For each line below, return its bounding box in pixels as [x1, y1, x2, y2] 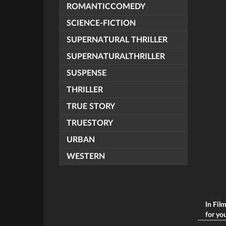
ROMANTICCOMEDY [67, 3, 145, 11]
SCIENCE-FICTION [67, 19, 136, 27]
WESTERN [67, 152, 105, 160]
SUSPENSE [67, 69, 106, 77]
